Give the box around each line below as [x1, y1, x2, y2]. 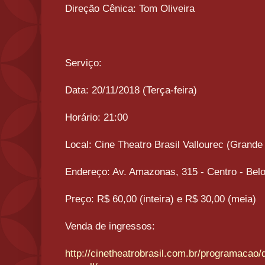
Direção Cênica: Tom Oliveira [65, 3, 195, 15]
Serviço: [65, 57, 102, 69]
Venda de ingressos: [65, 221, 155, 232]
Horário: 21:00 [65, 112, 128, 124]
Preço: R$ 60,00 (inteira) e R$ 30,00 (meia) [65, 193, 256, 205]
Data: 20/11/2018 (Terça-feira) [65, 85, 197, 96]
